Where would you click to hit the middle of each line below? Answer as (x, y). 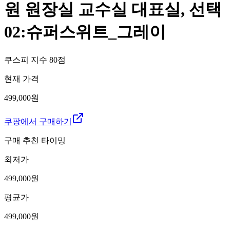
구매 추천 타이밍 (35, 140)
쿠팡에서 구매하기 (38, 121)
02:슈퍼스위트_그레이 (85, 32)
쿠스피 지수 (27, 60)
